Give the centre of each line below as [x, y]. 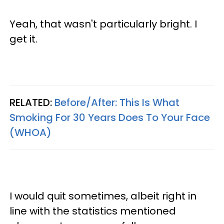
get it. [23, 39]
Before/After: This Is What [117, 102]
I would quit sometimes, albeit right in [103, 196]
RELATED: [32, 102]
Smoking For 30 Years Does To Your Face [110, 117]
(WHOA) [30, 132]
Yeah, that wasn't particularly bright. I [103, 24]
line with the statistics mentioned [93, 211]
